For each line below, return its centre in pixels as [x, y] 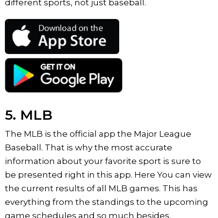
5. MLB [29, 115]
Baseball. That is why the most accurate [89, 147]
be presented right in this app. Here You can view [108, 174]
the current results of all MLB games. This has [101, 188]
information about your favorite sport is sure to [103, 161]
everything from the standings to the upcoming [107, 202]
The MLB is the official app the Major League [98, 134]
